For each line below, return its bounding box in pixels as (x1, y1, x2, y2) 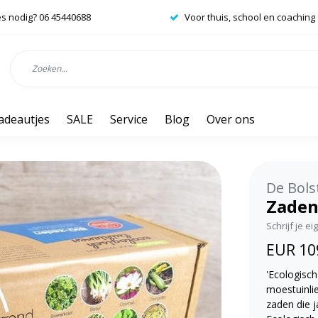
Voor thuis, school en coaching (185, 11, 315, 23)
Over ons (207, 111, 255, 127)
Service (110, 111, 148, 127)
